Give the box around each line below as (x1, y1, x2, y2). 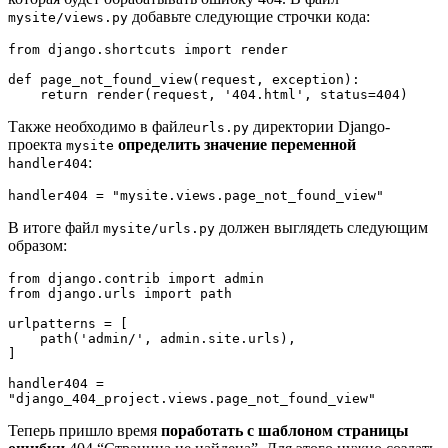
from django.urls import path (8, 285, 232, 301)
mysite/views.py (8, 9, 128, 25)
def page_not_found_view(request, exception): (8, 71, 360, 87)
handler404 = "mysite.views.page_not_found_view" (8, 187, 384, 203)
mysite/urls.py (103, 220, 215, 236)
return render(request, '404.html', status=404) (40, 86, 408, 102)
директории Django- (249, 117, 390, 135)
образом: (8, 236, 67, 254)
